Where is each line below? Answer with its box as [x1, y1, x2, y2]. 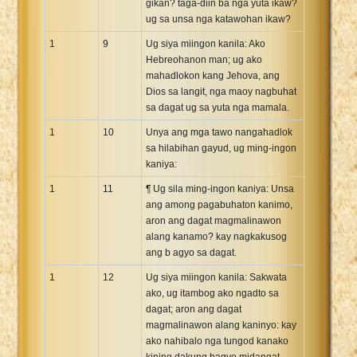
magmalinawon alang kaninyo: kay [146, 319, 296, 331]
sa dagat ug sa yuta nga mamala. [146, 101, 289, 113]
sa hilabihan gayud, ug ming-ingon [146, 142, 296, 154]
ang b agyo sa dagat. [146, 246, 237, 258]
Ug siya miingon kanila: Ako [146, 37, 265, 49]
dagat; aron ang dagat [146, 303, 241, 315]
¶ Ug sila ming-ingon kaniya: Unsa [146, 182, 294, 194]
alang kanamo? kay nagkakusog [146, 230, 287, 242]
